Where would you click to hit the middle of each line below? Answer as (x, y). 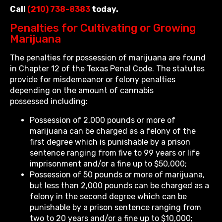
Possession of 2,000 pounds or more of (103, 120)
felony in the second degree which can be (108, 197)
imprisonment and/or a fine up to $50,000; (108, 164)
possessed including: (49, 102)
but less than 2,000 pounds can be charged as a (119, 186)
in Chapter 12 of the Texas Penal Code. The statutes (107, 69)
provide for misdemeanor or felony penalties (93, 80)
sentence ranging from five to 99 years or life (115, 153)
